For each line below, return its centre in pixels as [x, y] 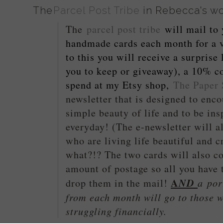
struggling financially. [116, 211]
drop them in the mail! [118, 183]
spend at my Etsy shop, [119, 85]
